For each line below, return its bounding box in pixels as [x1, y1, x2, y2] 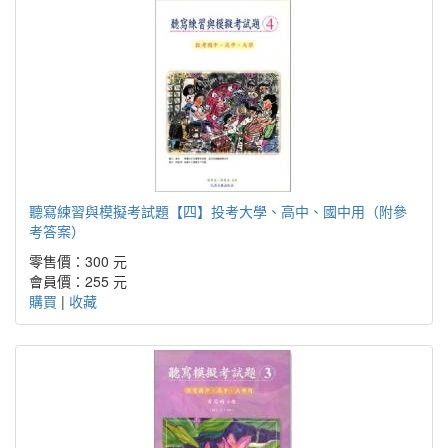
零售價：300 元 [29, 250, 127, 271]
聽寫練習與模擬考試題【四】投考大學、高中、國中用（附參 [29, 200, 407, 221]
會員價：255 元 [29, 270, 127, 291]
